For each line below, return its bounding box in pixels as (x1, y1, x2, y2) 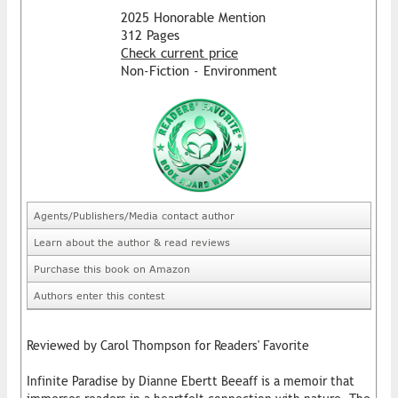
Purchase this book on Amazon (34, 262, 190, 275)
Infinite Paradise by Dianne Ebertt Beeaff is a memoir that (27, 373, 354, 388)
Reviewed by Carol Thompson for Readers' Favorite (27, 338, 309, 353)
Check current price (121, 44, 238, 60)
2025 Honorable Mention (121, 9, 266, 25)
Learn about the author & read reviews (34, 235, 230, 248)
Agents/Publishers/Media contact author (34, 209, 235, 221)
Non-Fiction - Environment (121, 62, 277, 78)
